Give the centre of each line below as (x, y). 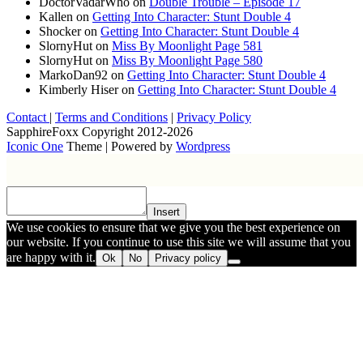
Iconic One (35, 146)
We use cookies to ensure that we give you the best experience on (173, 227)
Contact (28, 117)
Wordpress (203, 146)
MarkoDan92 (73, 75)
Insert (167, 211)
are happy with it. (51, 257)
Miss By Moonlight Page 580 (187, 60)
